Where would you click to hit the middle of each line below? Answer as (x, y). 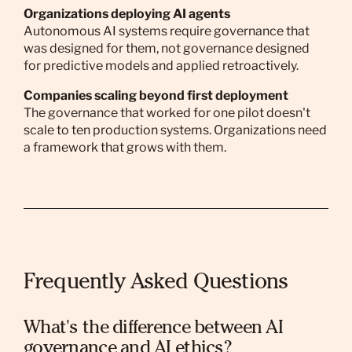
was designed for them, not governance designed (167, 48)
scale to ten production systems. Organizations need (175, 130)
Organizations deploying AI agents (127, 14)
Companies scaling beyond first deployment (156, 95)
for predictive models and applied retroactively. (161, 66)
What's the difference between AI (153, 329)
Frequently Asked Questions (156, 284)
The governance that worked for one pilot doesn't (167, 113)
